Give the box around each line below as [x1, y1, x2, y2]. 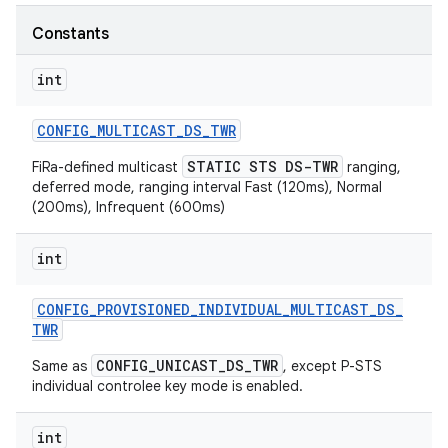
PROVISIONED [97, 300, 190, 319]
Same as [32, 357, 91, 375]
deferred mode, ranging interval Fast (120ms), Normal [32, 178, 382, 196]
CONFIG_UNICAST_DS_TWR [96, 356, 278, 375]
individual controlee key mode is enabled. [32, 377, 303, 395]
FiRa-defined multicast [32, 158, 182, 176]
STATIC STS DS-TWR [187, 157, 338, 176]
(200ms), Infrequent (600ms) [32, 198, 225, 216]
